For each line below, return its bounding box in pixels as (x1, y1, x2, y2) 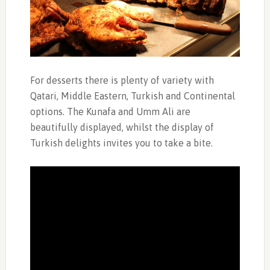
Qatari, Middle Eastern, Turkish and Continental (30, 90, 235, 101)
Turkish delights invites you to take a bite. (30, 137, 213, 148)
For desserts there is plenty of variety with (30, 74, 214, 86)
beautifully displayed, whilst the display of (30, 121, 214, 133)
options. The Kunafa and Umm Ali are (30, 105, 190, 117)
